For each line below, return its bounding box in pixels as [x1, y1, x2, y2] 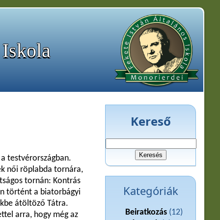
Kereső [130, 113, 171, 129]
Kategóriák [123, 183, 178, 198]
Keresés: [105, 138, 136, 148]
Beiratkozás [125, 208, 167, 217]
